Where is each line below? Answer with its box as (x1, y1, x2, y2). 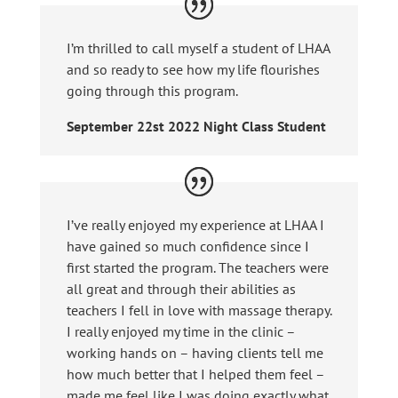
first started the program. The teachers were (66, 258, 329, 276)
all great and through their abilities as (66, 279, 296, 298)
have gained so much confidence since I (66, 236, 309, 255)
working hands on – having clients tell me (66, 343, 323, 362)
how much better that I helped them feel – (66, 364, 324, 383)
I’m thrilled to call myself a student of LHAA (66, 38, 330, 57)
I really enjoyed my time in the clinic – (66, 322, 295, 340)
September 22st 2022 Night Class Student (66, 116, 326, 135)
